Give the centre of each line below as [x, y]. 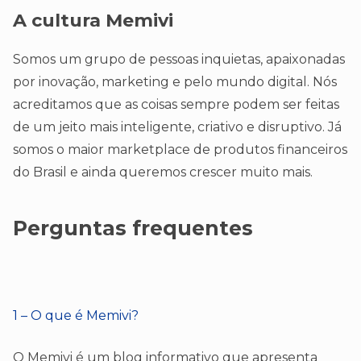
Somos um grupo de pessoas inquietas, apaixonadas [179, 60]
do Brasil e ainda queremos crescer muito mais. [163, 172]
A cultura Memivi [93, 21]
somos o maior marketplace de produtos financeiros [180, 150]
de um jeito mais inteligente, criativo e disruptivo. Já [177, 127]
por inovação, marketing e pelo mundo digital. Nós [175, 82]
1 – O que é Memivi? [76, 316]
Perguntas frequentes [133, 228]
